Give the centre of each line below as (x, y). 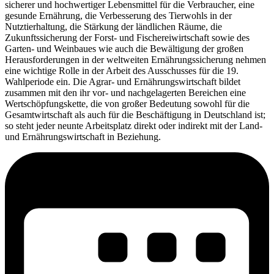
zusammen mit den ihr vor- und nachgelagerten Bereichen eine (125, 92)
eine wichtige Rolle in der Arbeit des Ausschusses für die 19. (122, 70)
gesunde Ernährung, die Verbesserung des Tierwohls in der (118, 15)
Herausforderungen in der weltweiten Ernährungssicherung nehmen (135, 59)
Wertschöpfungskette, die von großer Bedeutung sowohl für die (127, 103)
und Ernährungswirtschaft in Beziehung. (83, 136)
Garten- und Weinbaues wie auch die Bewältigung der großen (124, 48)
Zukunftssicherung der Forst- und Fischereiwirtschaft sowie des (127, 37)
